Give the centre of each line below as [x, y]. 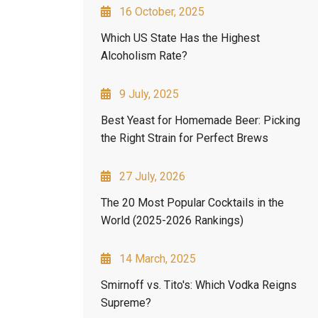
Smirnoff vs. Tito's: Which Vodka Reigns [199, 285]
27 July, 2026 [152, 176]
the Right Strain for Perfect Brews [185, 138]
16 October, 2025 [162, 11]
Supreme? [126, 302]
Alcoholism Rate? [144, 55]
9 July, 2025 [149, 94]
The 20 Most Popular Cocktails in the [192, 202]
